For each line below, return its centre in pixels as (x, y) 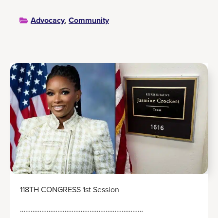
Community (89, 20)
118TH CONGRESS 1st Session (70, 190)
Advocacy (48, 20)
